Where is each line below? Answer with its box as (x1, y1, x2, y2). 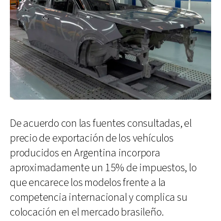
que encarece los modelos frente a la (10, 175, 166, 190)
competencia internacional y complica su (10, 190, 187, 205)
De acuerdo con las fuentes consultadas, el (10, 116, 192, 131)
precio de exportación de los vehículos (10, 131, 174, 146)
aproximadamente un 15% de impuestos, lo (10, 160, 197, 175)
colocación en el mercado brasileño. (10, 205, 164, 220)
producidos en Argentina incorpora (10, 146, 160, 160)
